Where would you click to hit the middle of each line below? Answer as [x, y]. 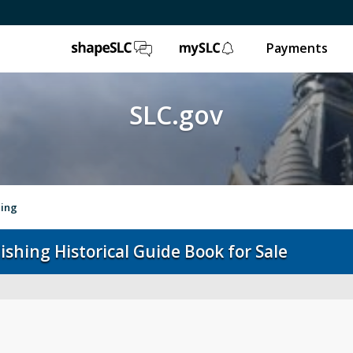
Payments [297, 48]
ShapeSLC [188, 48]
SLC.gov [176, 115]
